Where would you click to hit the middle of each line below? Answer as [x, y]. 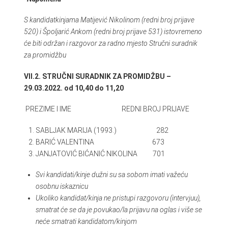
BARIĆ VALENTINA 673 [100, 142]
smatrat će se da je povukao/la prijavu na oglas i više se [119, 209]
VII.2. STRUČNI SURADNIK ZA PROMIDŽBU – [97, 76]
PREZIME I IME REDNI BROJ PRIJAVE [107, 109]
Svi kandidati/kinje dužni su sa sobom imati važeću [112, 174]
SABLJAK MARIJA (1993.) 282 [102, 130]
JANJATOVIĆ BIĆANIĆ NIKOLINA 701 [101, 153]
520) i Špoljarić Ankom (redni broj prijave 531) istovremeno [113, 32]
